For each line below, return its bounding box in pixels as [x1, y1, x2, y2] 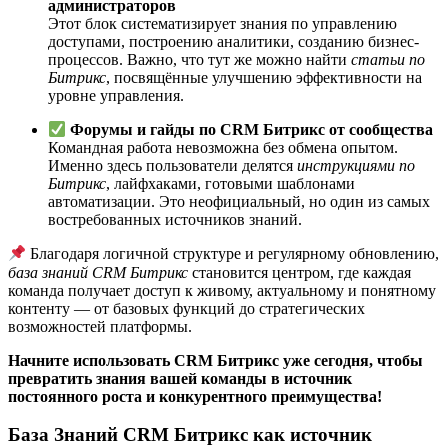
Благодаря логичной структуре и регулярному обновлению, [26, 245, 440, 263]
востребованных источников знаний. [48, 211, 302, 229]
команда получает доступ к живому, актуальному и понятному [8, 281, 436, 299]
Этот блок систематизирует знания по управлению [48, 14, 397, 32]
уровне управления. [48, 86, 184, 104]
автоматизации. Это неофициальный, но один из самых [48, 193, 430, 211]
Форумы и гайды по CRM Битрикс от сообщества [70, 121, 434, 139]
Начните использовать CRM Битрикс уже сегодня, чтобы [8, 351, 423, 369]
